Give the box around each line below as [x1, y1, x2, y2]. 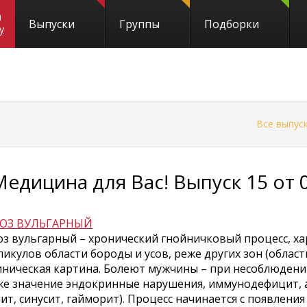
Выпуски [29, 16, 75, 32]
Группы [119, 16, 160, 32]
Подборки [204, 16, 259, 32]
